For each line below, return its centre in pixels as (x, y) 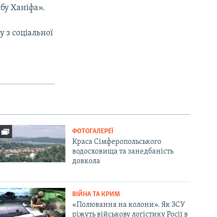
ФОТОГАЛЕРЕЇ (93, 131)
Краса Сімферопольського (117, 142)
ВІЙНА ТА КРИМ (96, 194)
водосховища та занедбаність (123, 151)
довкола (86, 161)
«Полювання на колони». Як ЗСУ (129, 205)
